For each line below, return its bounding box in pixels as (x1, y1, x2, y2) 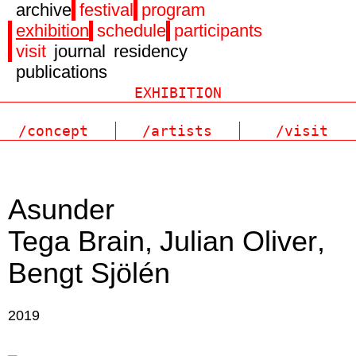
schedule (97, 21, 166, 41)
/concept (18, 122, 89, 139)
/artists (142, 122, 213, 139)
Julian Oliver (160, 225, 317, 257)
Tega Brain (8, 225, 145, 257)
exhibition (16, 21, 89, 41)
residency (114, 41, 188, 61)
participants (174, 21, 262, 41)
